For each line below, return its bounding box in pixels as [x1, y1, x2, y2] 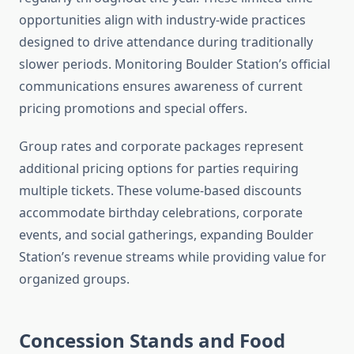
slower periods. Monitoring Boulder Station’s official [19, 55, 330, 73]
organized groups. [19, 270, 130, 288]
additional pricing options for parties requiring [19, 160, 299, 178]
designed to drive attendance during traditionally [19, 33, 313, 51]
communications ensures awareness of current [19, 77, 303, 96]
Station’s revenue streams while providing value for [19, 248, 326, 266]
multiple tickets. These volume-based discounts [19, 182, 302, 200]
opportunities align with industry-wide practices [19, 11, 306, 29]
